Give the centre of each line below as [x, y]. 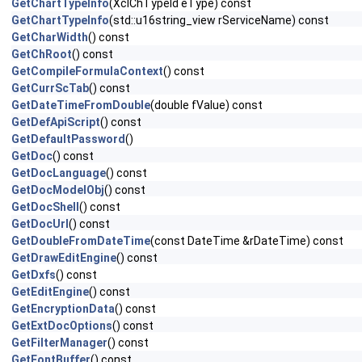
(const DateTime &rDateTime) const [247, 241]
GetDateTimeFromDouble [81, 105]
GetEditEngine [50, 292]
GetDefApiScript [56, 122]
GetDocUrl [40, 224]
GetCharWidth [50, 37]
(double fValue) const [206, 105]
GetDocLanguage [59, 173]
